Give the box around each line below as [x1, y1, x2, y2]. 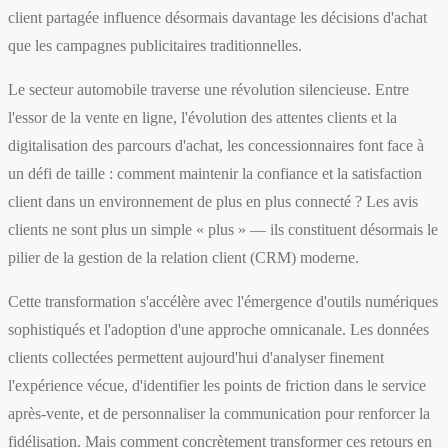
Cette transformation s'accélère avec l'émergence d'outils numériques [8, 293, 438, 311]
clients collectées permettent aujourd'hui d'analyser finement [8, 349, 384, 367]
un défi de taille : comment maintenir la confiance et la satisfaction [8, 165, 422, 183]
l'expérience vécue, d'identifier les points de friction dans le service [8, 377, 426, 395]
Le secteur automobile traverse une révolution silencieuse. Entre [8, 81, 409, 99]
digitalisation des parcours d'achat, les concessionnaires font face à [8, 137, 424, 155]
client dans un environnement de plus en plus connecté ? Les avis [8, 193, 418, 211]
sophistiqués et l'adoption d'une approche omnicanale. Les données [8, 321, 429, 339]
